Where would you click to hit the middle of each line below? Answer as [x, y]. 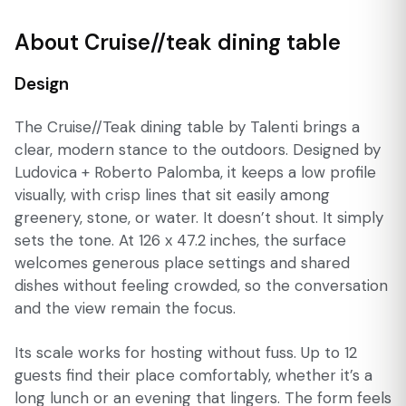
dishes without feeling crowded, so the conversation [201, 286]
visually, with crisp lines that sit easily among [172, 195]
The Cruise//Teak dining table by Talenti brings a [187, 127]
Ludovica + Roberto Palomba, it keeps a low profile [195, 173]
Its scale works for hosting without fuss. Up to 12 [186, 353]
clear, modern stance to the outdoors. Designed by [198, 150]
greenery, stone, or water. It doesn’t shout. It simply [199, 218]
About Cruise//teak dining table [178, 42]
